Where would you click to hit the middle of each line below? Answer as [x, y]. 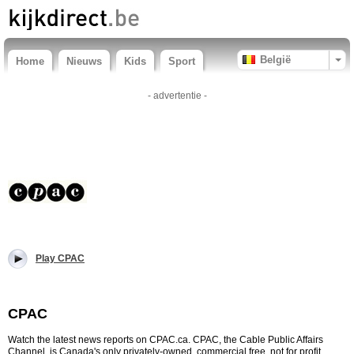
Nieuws [84, 61]
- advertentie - [177, 96]
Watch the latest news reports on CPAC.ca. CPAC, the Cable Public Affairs [166, 340]
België [275, 60]
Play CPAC [60, 258]
